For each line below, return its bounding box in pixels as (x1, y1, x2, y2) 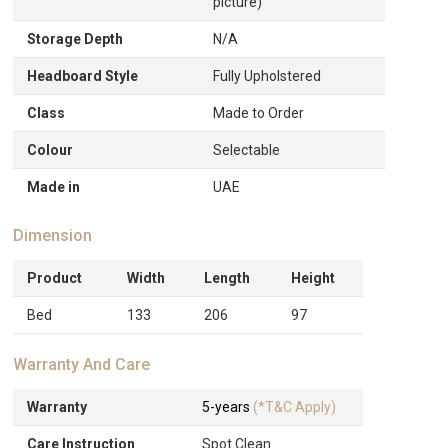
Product (27, 270, 83, 286)
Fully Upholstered (213, 68, 322, 84)
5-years (202, 399, 251, 415)
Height (291, 270, 336, 286)
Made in (27, 179, 81, 195)
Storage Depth (27, 31, 124, 47)
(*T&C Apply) (250, 399, 337, 415)
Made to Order (213, 105, 305, 121)
